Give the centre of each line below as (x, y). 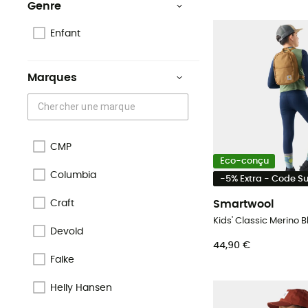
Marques (52, 78)
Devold (67, 231)
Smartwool (243, 204)
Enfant (65, 34)
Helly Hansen (81, 288)
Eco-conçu (244, 162)
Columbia (73, 175)
